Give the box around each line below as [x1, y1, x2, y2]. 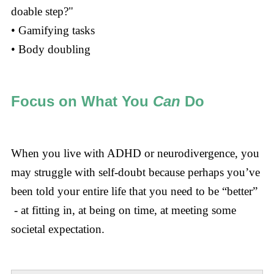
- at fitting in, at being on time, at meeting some [10, 204, 236, 217]
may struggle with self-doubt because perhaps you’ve [10, 166, 260, 179]
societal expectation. [10, 223, 111, 236]
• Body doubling [10, 42, 91, 56]
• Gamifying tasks [10, 23, 95, 37]
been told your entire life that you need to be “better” [10, 185, 257, 198]
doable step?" [10, 4, 73, 18]
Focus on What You [10, 93, 153, 110]
